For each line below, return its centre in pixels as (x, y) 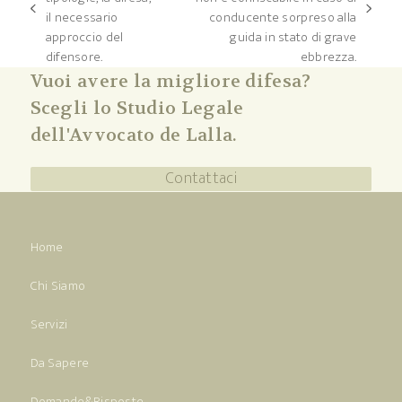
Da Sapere (60, 363)
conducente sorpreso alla (283, 18)
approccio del (84, 38)
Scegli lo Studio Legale (137, 109)
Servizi (49, 325)
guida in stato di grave (293, 38)
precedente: (65, 36)
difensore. (74, 57)
